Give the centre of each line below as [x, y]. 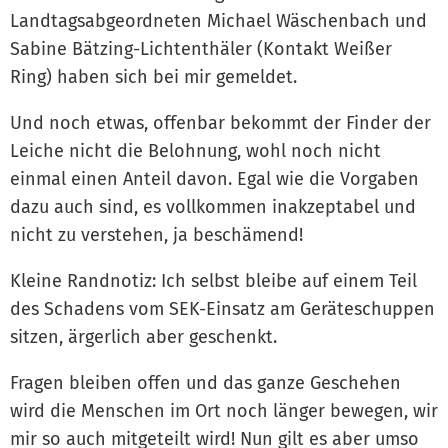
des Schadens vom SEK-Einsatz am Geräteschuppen [222, 308]
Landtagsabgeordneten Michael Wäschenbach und [218, 20]
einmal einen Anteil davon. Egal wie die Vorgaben [214, 178]
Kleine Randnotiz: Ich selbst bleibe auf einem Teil [213, 280]
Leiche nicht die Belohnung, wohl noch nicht [195, 150]
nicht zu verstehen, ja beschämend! [156, 234]
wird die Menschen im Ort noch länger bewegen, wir [224, 410]
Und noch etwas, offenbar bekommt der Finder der [220, 122]
